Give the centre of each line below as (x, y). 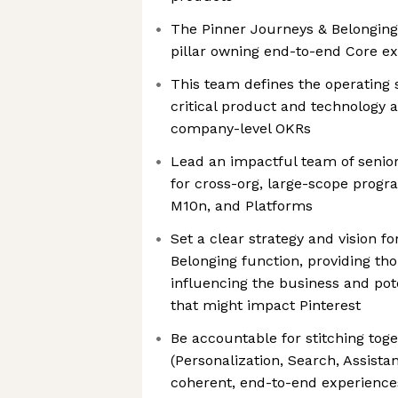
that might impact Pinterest (266, 305)
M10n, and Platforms (242, 206)
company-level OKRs (241, 128)
